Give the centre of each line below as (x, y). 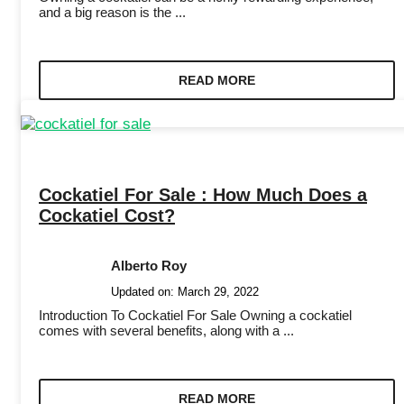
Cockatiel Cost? (107, 216)
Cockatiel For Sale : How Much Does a (203, 195)
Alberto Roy (149, 266)
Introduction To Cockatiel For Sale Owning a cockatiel (195, 316)
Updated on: (144, 292)
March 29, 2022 (218, 292)
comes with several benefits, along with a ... (166, 331)
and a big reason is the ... (112, 12)
